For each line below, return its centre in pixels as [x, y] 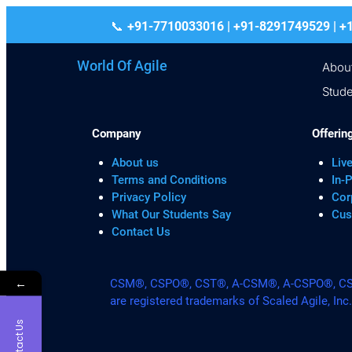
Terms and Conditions [169, 180]
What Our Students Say [171, 215]
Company [116, 134]
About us [135, 163]
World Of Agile [122, 66]
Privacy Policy [148, 198]
